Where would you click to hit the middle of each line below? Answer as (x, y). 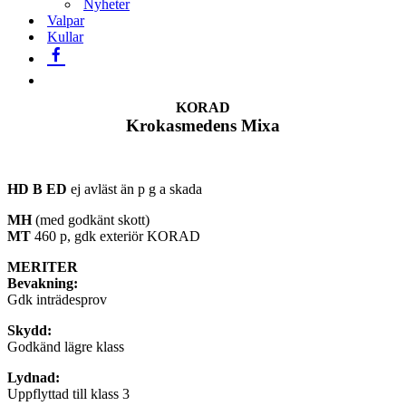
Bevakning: (43, 283)
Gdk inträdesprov (57, 300)
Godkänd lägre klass (66, 347)
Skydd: (29, 330)
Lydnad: (34, 377)
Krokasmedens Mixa (203, 126)
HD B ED (37, 189)
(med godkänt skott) (91, 220)
